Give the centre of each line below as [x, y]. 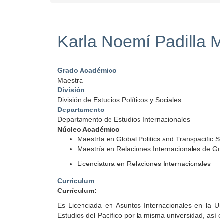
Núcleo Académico [89, 129]
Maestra [70, 80]
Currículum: [77, 191]
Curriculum [76, 181]
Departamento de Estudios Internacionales [124, 120]
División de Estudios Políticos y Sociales [119, 100]
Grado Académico [87, 70]
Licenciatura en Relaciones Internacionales [144, 164]
